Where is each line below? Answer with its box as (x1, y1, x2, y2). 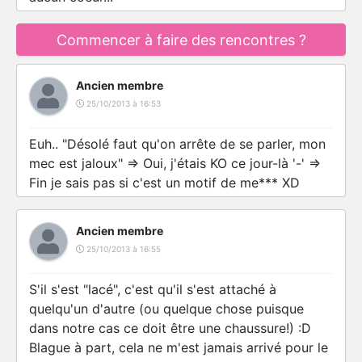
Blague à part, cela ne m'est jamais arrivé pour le (29, 339, 328, 356)
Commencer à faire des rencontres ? (56, 32, 306, 48)
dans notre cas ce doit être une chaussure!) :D (29, 320, 311, 336)
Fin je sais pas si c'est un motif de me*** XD (29, 175, 300, 191)
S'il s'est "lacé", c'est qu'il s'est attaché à (29, 281, 276, 297)
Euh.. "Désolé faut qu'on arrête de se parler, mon (29, 136, 326, 152)
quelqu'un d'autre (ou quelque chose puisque (29, 301, 304, 317)
